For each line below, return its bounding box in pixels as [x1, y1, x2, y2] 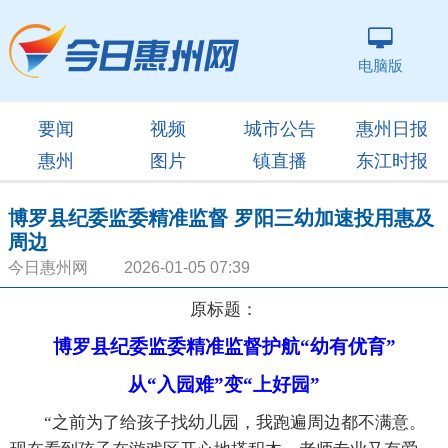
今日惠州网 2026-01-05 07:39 [8, 259, 250, 276]
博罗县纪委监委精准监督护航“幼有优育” [52, 336, 396, 357]
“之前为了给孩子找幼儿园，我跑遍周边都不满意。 [10, 413, 426, 432]
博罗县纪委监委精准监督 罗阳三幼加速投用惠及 [8, 207, 434, 229]
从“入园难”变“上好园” [128, 374, 320, 395]
